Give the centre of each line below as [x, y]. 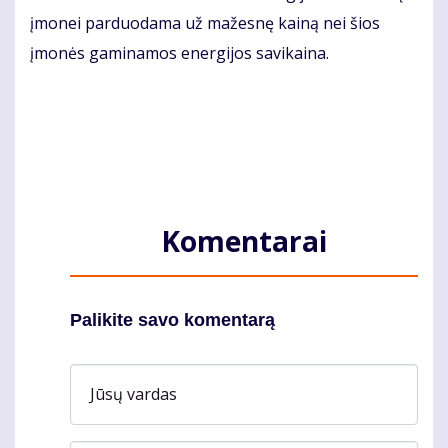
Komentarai [244, 241]
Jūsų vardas [133, 393]
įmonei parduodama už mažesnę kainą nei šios [205, 23]
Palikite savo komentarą [172, 320]
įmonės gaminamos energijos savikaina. [179, 53]
